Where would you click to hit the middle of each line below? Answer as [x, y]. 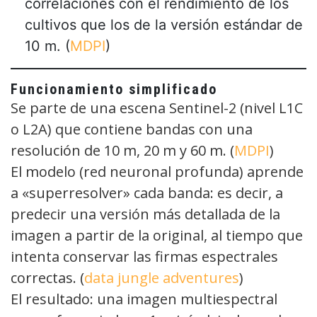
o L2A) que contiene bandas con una [132, 129]
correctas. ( [47, 277]
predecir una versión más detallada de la [145, 214]
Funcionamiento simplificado [114, 89]
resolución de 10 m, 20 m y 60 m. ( [122, 150]
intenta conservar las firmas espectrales [144, 256]
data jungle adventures [162, 277]
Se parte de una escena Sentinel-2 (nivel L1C [157, 108]
